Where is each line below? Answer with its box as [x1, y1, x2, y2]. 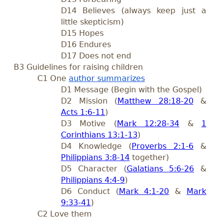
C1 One [37, 73, 69, 83]
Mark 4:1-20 [118, 186, 169, 196]
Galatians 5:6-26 [126, 164, 194, 173]
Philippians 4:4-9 [61, 175, 125, 185]
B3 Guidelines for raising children [14, 62, 143, 72]
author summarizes [69, 73, 145, 83]
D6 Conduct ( [61, 186, 119, 196]
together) [130, 152, 169, 162]
